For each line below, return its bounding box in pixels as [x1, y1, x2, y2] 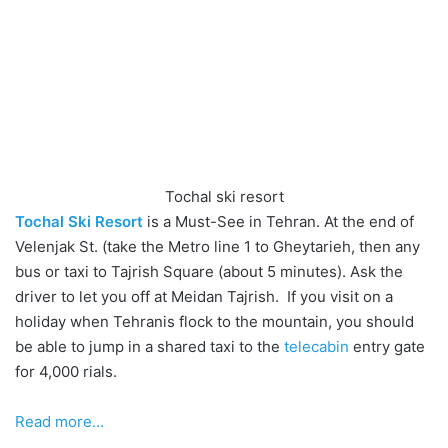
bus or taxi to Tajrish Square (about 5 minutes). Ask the [15, 262, 403, 282]
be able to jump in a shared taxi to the [15, 337, 284, 357]
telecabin [284, 337, 349, 357]
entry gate [349, 337, 425, 357]
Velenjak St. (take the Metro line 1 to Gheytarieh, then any [15, 237, 420, 257]
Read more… [15, 412, 104, 432]
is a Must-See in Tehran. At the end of [143, 212, 414, 232]
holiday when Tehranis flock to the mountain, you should [15, 312, 414, 332]
